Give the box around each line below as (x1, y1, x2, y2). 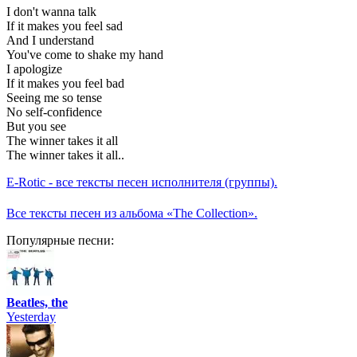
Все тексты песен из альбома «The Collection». (6, 206, 257, 221)
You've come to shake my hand (6, 48, 163, 62)
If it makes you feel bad (6, 76, 124, 91)
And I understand (6, 33, 94, 48)
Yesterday (6, 310, 56, 324)
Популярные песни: (6, 233, 114, 248)
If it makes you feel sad (6, 19, 123, 33)
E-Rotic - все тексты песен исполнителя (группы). (6, 175, 277, 190)
